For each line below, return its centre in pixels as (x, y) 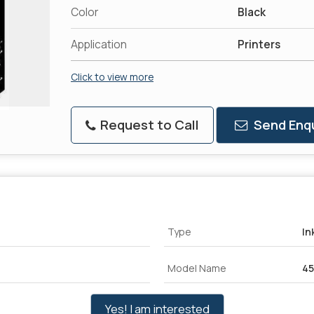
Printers (259, 44)
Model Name (197, 268)
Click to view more (112, 76)
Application (99, 44)
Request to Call (148, 124)
